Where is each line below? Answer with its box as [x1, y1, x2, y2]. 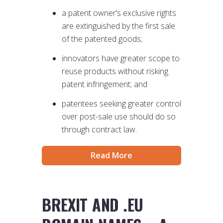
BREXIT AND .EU [42, 192, 144, 216]
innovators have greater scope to [62, 53, 180, 64]
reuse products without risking [62, 66, 168, 77]
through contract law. [62, 124, 137, 135]
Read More [91, 150, 132, 161]
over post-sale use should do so [62, 111, 176, 122]
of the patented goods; [62, 33, 142, 45]
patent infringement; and [62, 79, 147, 90]
